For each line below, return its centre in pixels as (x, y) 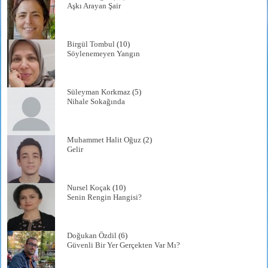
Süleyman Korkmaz (99, 92)
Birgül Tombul (91, 44)
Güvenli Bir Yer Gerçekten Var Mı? (124, 245)
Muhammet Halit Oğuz (104, 140)
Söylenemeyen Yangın (104, 54)
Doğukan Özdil (92, 236)
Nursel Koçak (89, 188)
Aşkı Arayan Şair (94, 6)
